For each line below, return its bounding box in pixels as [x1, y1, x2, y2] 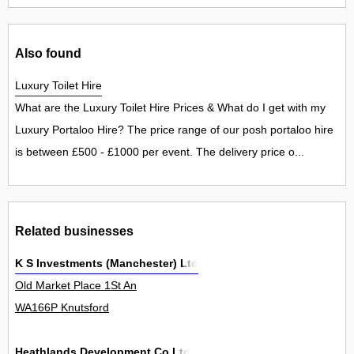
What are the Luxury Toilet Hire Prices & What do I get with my [15, 101, 326, 115]
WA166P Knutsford [15, 301, 109, 314]
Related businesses [15, 223, 134, 238]
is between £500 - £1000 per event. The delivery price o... [15, 145, 304, 159]
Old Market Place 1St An [15, 279, 137, 292]
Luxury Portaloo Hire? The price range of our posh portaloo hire [15, 123, 333, 137]
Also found [15, 45, 81, 60]
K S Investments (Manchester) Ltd [15, 257, 198, 270]
